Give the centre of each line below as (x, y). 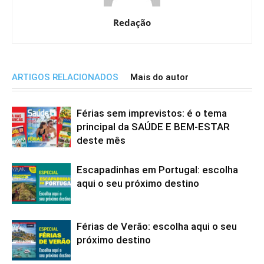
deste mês (101, 141)
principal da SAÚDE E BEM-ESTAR (153, 127)
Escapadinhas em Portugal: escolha (157, 170)
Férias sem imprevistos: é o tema (152, 113)
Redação (132, 23)
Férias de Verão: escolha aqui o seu (157, 227)
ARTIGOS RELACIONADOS (65, 77)
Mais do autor (159, 77)
